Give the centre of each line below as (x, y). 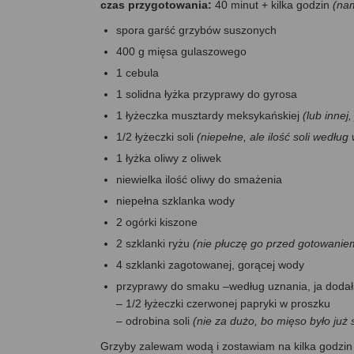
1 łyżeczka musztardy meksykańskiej (209, 116)
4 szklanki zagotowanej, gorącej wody (210, 265)
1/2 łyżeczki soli (156, 137)
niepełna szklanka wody (175, 201)
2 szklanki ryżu (154, 244)
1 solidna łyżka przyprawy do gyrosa (207, 94)
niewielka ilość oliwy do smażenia (199, 180)
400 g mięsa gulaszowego (181, 52)
